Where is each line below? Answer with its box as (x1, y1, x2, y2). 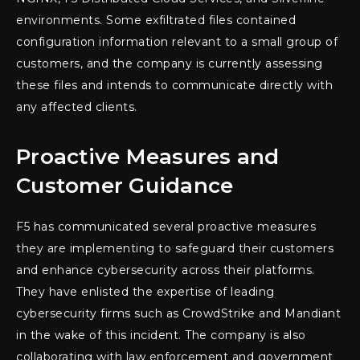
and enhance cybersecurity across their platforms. (16, 263, 315, 278)
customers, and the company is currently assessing (16, 56, 323, 72)
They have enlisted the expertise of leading (16, 284, 275, 300)
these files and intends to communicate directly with (16, 78, 333, 93)
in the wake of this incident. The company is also (16, 328, 306, 343)
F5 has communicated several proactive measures (16, 219, 316, 235)
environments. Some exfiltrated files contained (16, 13, 296, 28)
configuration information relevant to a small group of (16, 35, 337, 50)
